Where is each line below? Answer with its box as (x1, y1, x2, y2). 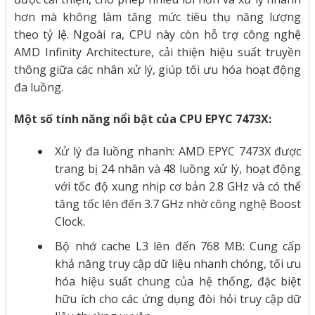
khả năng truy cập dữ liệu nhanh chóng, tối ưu (55, 255, 302, 271)
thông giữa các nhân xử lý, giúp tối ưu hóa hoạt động (13, 61, 302, 77)
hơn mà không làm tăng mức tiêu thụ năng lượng (13, 8, 302, 25)
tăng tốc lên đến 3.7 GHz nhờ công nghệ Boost (55, 196, 302, 212)
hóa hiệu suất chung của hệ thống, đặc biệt (55, 273, 302, 289)
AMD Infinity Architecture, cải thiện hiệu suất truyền (13, 44, 302, 60)
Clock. (55, 214, 89, 230)
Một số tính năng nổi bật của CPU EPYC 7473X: (13, 111, 271, 127)
